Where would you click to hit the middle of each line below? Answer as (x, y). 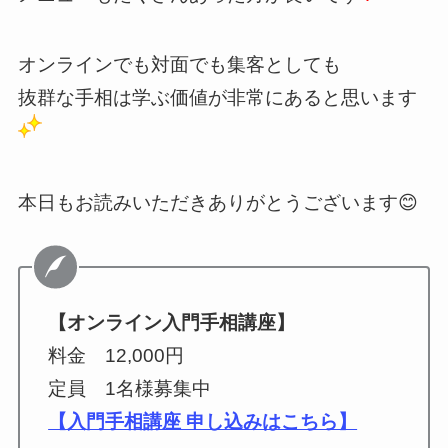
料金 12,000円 (116, 355)
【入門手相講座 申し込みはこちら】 (203, 421)
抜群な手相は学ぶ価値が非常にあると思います (217, 98)
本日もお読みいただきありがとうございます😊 (217, 202)
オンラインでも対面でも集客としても (179, 65)
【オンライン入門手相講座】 (172, 322)
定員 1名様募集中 (130, 388)
